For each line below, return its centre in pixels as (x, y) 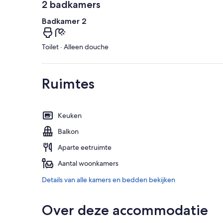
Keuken (70, 116)
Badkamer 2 (64, 21)
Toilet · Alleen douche (75, 47)
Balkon (68, 132)
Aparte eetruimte (85, 148)
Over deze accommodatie (125, 210)
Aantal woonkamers (88, 164)
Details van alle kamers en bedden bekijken (109, 180)
